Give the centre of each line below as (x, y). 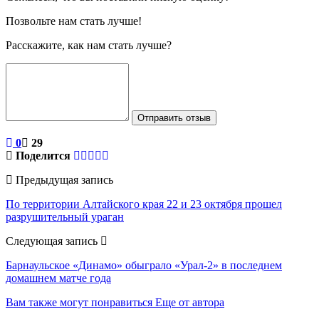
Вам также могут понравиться (79, 302)
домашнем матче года (58, 278)
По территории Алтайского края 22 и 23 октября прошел (144, 204)
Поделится (43, 155)
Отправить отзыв (174, 117)
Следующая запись (53, 241)
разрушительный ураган (65, 216)
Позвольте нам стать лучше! (74, 21)
